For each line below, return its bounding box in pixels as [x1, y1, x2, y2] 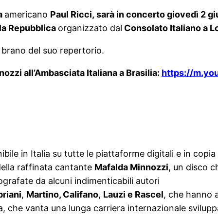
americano [4, 9, 50, 20]
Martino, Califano [26, 189, 98, 200]
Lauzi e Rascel [103, 189, 163, 200]
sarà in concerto [96, 9, 165, 20]
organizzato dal [58, 23, 122, 34]
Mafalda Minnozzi [94, 162, 168, 173]
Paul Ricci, [50, 9, 96, 20]
